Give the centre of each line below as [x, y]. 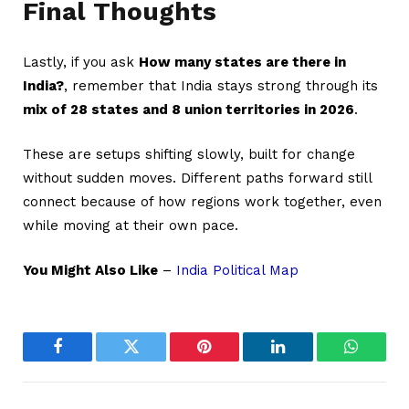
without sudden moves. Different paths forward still [197, 178]
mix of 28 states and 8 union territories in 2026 [189, 110]
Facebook [88, 360]
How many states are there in [242, 63]
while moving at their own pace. [131, 226]
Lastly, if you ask [81, 63]
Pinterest [232, 360]
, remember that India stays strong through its [221, 86]
